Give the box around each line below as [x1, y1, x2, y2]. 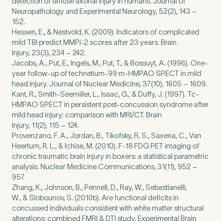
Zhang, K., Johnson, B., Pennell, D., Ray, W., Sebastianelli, [12, 183, 187, 191]
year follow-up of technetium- [12, 69, 108, 77]
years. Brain [139, 38, 177, 46]
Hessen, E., [12, 28, 47, 36]
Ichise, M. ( [63, 142, 97, 150]
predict [37, 38, 63, 46]
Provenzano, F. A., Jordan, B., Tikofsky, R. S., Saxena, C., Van [12, 131, 201, 140]
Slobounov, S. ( [28, 193, 76, 202]
